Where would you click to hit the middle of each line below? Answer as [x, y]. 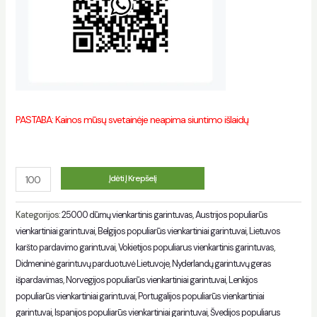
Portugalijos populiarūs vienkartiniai [201, 296]
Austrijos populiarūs [231, 215]
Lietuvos [264, 231]
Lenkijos [243, 280]
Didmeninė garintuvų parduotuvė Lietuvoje [92, 264]
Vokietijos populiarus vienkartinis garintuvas [196, 247]
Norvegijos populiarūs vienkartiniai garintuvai [145, 280]
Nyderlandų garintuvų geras [221, 264]
